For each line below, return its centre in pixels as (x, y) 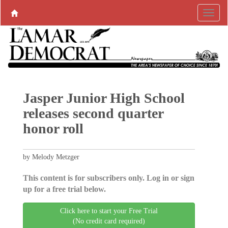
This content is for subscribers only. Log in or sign (108, 178)
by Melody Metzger (51, 157)
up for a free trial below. (64, 189)
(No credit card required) (109, 221)
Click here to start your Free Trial (109, 211)
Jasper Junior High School (104, 98)
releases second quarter (93, 113)
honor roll (53, 129)
